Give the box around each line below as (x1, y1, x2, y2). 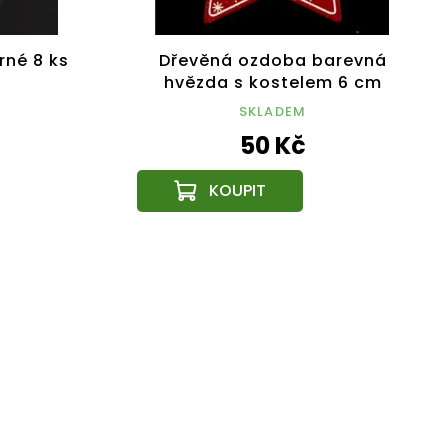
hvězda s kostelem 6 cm (163, 71, 382, 95)
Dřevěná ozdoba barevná (158, 49, 387, 73)
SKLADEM (238, 102, 307, 122)
